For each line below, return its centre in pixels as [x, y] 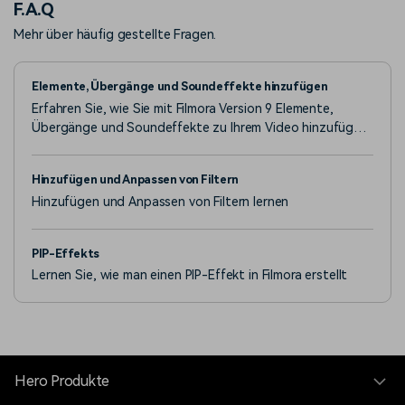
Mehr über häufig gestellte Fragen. [115, 35]
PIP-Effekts [66, 253]
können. [55, 146]
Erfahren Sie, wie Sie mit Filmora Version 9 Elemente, [183, 108]
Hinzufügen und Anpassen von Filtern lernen [160, 201]
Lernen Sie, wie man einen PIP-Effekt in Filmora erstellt [190, 275]
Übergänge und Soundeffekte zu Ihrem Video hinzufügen [200, 127]
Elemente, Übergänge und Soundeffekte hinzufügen [180, 87]
